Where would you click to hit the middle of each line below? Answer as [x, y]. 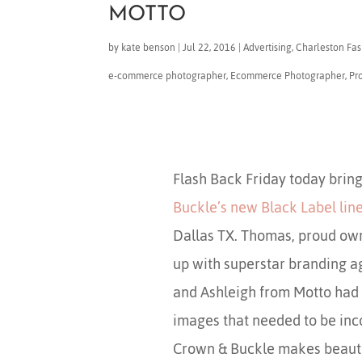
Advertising [268, 48]
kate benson [149, 48]
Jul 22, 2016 [210, 48]
